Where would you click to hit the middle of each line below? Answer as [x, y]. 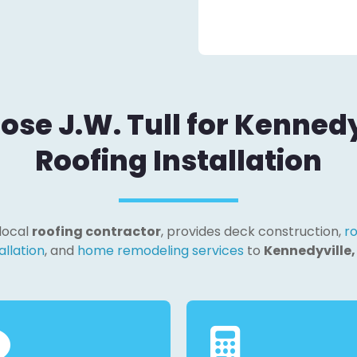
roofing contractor [96, 231]
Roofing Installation [178, 161]
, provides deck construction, [252, 231]
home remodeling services [160, 251]
